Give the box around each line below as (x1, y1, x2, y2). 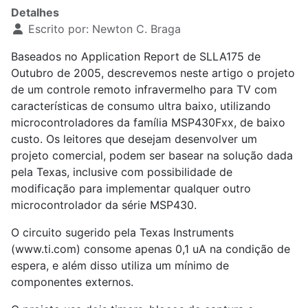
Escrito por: (25, 22, 92, 36)
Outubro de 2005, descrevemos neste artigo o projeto (11, 66, 295, 80)
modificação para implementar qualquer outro (11, 181, 251, 195)
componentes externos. (11, 275, 133, 289)
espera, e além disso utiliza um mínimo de (11, 258, 229, 272)
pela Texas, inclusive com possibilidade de (11, 165, 232, 179)
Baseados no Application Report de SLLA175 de (11, 49, 261, 63)
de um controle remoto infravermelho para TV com (11, 82, 277, 96)
